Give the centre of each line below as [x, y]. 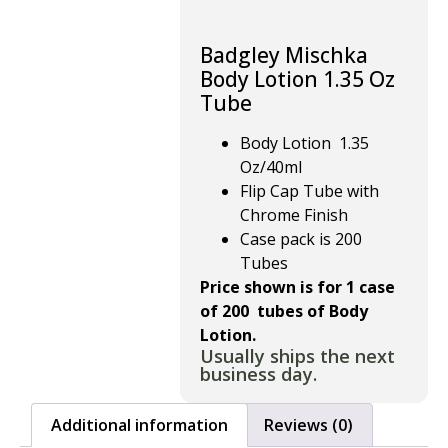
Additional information [140, 424]
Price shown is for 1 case [297, 287]
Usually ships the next [297, 356]
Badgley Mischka [284, 55]
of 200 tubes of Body [284, 311]
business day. [258, 374]
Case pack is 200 [301, 239]
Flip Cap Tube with [309, 191]
